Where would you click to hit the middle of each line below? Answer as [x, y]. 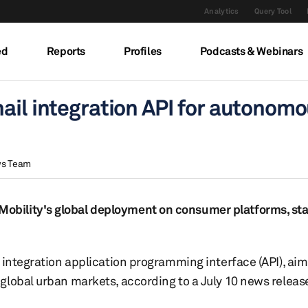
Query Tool [273, 11]
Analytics [221, 11]
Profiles [142, 51]
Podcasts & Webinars [251, 51]
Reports [66, 51]
